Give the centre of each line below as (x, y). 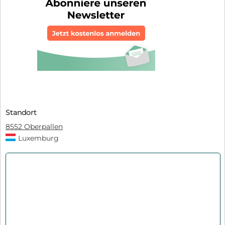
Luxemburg (38, 138)
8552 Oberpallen (34, 126)
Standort (21, 112)
